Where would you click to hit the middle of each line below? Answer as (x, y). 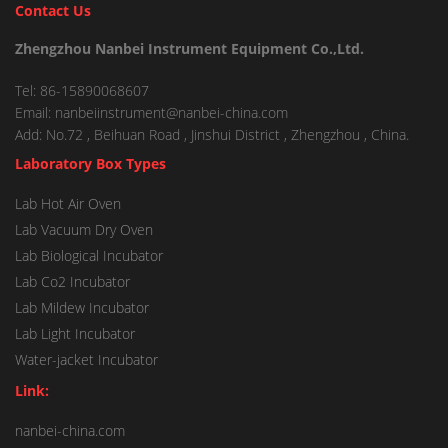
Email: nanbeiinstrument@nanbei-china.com (151, 112)
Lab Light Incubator (75, 333)
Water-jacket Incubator (86, 359)
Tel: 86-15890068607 (82, 90)
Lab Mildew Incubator (82, 307)
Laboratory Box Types (90, 163)
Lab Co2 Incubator (72, 281)
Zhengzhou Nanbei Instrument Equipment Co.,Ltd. (189, 48)
